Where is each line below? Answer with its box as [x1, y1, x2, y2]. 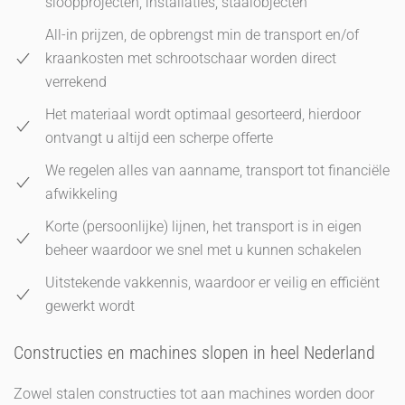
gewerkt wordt [45, 297, 135, 315]
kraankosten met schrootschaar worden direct [45, 49, 336, 67]
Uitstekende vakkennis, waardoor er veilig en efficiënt [45, 273, 380, 291]
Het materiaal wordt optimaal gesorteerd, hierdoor [45, 105, 361, 123]
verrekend [45, 72, 107, 90]
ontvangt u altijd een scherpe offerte [45, 128, 273, 146]
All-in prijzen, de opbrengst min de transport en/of [45, 25, 359, 43]
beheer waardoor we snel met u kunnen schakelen [45, 240, 362, 259]
